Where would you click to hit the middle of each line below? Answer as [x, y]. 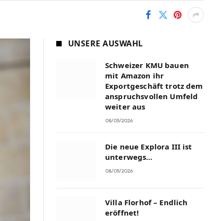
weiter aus [125, 107]
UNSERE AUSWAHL [106, 43]
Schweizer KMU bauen [147, 65]
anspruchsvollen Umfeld [152, 96]
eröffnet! [122, 213]
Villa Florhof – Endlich [147, 202]
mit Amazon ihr [135, 75]
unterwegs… [129, 157]
